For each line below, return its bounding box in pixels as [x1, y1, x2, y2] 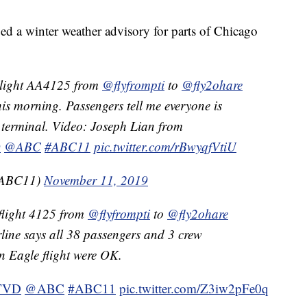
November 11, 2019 [44, 171, 148, 189]
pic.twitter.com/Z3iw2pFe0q [119, 280, 269, 297]
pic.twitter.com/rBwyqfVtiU [94, 138, 236, 156]
